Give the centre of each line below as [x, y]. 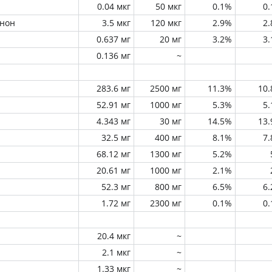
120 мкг [166, 23]
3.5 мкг [116, 23]
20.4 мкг [114, 236]
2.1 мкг [116, 252]
